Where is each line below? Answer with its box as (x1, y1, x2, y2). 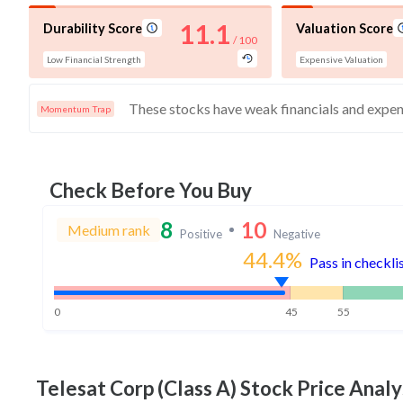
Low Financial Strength (47, 54, 141, 66)
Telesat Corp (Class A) (36, 375, 237, 400)
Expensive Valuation (300, 54, 384, 66)
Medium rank (67, 220, 151, 238)
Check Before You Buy (49, 177, 252, 202)
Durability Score (43, 20, 142, 36)
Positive (180, 226, 223, 241)
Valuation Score (296, 20, 394, 36)
